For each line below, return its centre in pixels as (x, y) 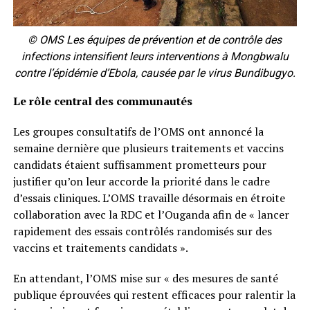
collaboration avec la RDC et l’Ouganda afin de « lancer (151, 215)
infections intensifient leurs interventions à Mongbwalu (155, 57)
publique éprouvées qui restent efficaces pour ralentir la (154, 295)
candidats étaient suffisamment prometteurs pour (139, 165)
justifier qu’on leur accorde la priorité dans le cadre (141, 182)
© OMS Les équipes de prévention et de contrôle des (155, 40)
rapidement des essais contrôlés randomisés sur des (142, 231)
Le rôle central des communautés (102, 101)
